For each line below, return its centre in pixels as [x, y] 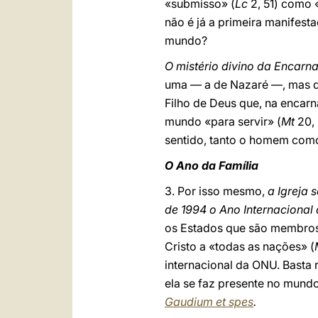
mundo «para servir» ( [223, 121]
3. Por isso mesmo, [216, 191]
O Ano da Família [212, 165]
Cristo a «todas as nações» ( [240, 246]
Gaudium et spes [209, 302]
